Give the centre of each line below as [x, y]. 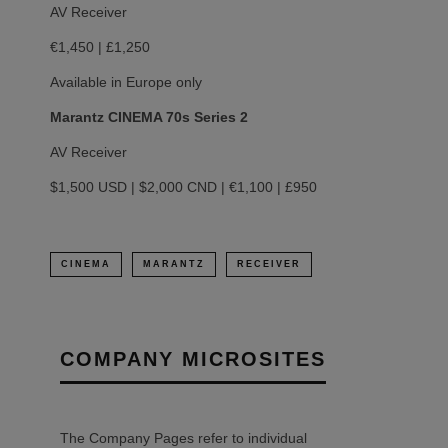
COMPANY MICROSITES [193, 358]
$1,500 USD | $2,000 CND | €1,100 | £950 [185, 186]
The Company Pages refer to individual [183, 437]
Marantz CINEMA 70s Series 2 [151, 116]
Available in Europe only [128, 81]
